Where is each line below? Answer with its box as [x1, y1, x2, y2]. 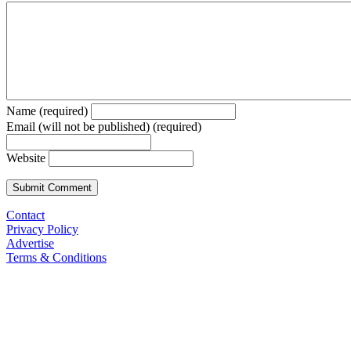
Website [6, 150, 45, 165]
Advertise [6, 236, 54, 250]
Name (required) [6, 103, 88, 118]
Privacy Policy [6, 222, 78, 236]
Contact [6, 208, 45, 222]
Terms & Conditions [6, 250, 107, 264]
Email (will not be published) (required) [6, 119, 201, 133]
